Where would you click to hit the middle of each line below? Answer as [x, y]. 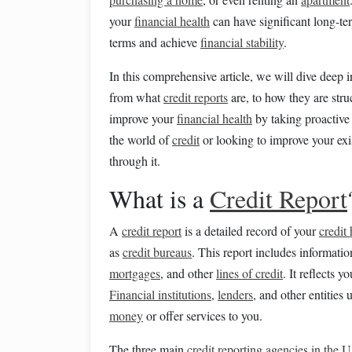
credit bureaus [157, 252]
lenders [235, 294]
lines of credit [249, 273]
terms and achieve [155, 42]
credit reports [196, 97]
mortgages [135, 273]
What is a [159, 198]
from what [136, 97]
